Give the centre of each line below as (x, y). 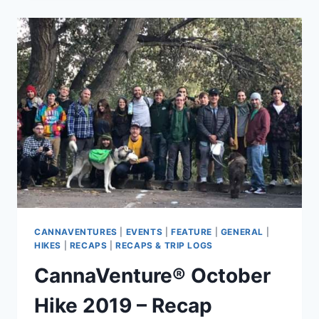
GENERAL (242, 231)
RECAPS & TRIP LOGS (164, 245)
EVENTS (144, 231)
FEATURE (192, 231)
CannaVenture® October (152, 275)
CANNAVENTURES (76, 231)
